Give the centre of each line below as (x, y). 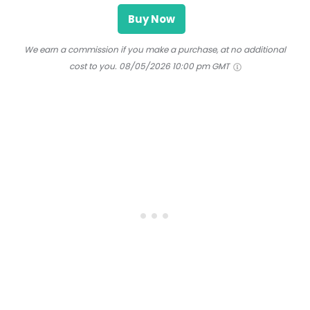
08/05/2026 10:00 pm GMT (175, 66)
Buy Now (152, 19)
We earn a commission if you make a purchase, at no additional (155, 50)
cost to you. (93, 66)
